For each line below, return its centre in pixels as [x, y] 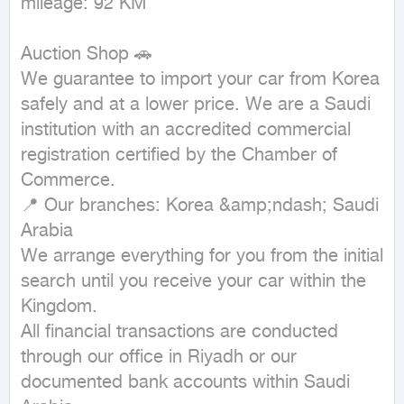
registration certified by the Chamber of [179, 156]
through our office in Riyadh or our [159, 358]
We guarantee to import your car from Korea [200, 80]
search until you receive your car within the [193, 282]
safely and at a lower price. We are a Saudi [196, 105]
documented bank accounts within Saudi [185, 383]
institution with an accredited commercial [186, 130]
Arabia [47, 231]
